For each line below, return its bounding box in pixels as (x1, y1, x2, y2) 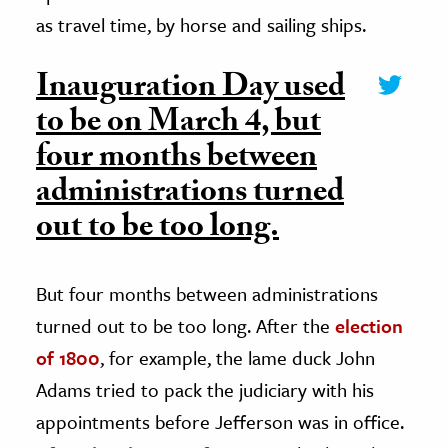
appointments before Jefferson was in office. (36, 407, 404, 435)
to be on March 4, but (36, 97, 321, 152)
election (335, 311, 403, 339)
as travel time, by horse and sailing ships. (36, 10, 366, 38)
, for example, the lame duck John (100, 343, 375, 371)
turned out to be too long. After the (36, 311, 335, 339)
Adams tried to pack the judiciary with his (36, 375, 374, 403)
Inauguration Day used (36, 62, 345, 117)
